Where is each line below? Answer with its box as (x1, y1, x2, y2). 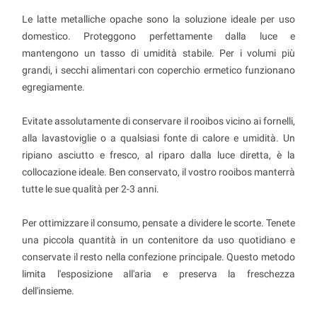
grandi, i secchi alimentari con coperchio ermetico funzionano (22, 64, 295, 76)
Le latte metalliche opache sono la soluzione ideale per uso (22, 13, 295, 25)
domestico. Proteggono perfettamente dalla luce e (22, 30, 295, 42)
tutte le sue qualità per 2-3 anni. (22, 183, 159, 195)
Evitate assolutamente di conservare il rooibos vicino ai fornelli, (22, 115, 295, 127)
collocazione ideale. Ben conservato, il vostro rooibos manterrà (22, 166, 295, 178)
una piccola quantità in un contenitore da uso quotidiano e (22, 234, 295, 246)
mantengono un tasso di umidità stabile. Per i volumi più (22, 47, 295, 59)
